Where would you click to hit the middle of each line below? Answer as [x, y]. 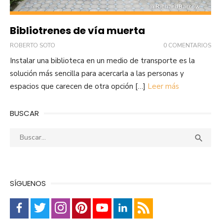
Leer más [163, 87]
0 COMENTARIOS [187, 46]
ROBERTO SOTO [33, 46]
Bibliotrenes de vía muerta [77, 31]
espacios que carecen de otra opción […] [79, 87]
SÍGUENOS [28, 184]
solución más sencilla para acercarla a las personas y [97, 74]
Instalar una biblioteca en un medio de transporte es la [102, 61]
